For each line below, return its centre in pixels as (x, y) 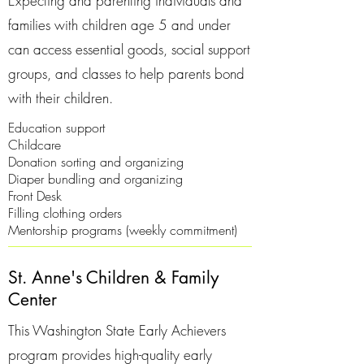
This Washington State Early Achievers (117, 330)
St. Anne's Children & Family (113, 277)
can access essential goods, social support (129, 49)
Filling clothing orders (65, 213)
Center (32, 299)
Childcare (35, 145)
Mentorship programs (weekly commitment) (123, 230)
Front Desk (37, 196)
